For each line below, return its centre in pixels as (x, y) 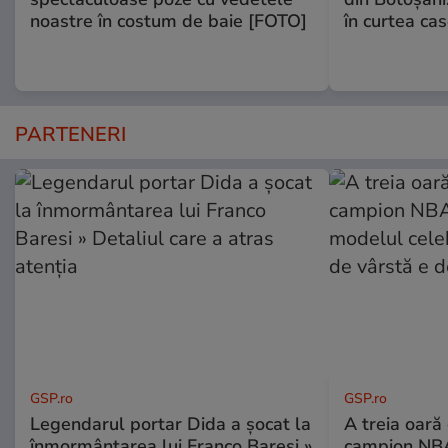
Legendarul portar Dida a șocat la (170, 424)
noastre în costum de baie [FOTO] (168, 21)
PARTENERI (70, 135)
